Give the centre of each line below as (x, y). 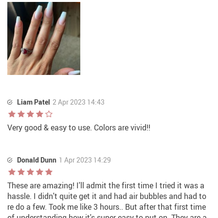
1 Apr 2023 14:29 (85, 160)
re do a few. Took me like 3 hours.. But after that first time (107, 207)
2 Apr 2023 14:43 (79, 102)
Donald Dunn (37, 160)
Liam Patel (34, 102)
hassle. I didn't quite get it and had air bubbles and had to (107, 196)
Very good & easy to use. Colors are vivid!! (79, 128)
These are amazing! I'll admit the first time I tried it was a (106, 186)
